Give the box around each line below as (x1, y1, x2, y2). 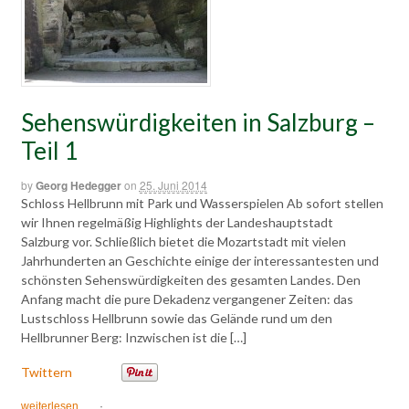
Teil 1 (20, 136, 78, 166)
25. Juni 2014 (139, 177, 207, 194)
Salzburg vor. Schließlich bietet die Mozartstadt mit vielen (20, 234, 346, 250)
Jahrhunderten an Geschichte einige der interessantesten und (20, 253, 379, 269)
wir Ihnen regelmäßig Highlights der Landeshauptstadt (20, 215, 333, 231)
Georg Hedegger (35, 177, 121, 194)
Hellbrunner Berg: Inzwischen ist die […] (20, 330, 246, 346)
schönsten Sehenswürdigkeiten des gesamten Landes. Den (20, 272, 361, 288)
